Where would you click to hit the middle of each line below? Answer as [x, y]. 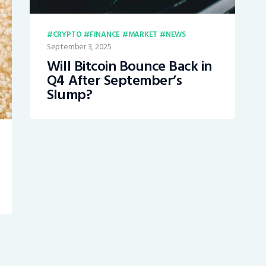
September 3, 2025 [79, 47]
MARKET [143, 35]
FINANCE [105, 35]
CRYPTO [67, 35]
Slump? [69, 95]
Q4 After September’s [114, 81]
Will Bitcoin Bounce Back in [129, 66]
